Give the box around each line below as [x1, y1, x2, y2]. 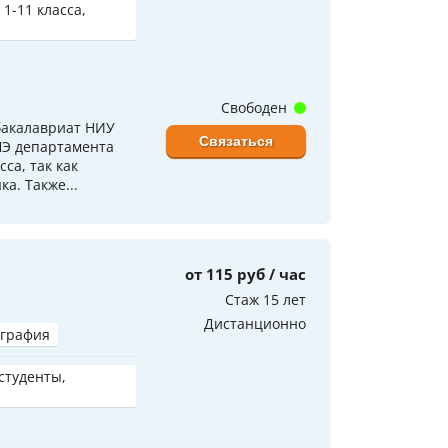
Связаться [199, 132, 273, 149]
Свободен [221, 97, 291, 117]
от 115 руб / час [185, 263, 306, 284]
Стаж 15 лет [225, 289, 306, 309]
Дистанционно [204, 313, 306, 333]
